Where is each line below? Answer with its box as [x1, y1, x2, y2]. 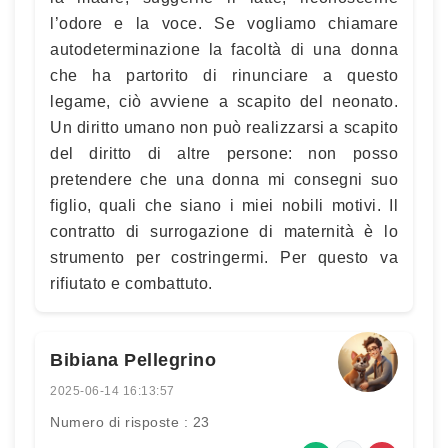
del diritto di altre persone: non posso [50, 145, 398, 162]
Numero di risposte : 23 [50, 414, 210, 430]
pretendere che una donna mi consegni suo [50, 171, 398, 188]
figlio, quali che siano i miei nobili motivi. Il [50, 197, 398, 214]
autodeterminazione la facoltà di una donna [50, 41, 398, 58]
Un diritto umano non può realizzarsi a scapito [50, 119, 398, 136]
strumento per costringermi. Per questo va [50, 249, 398, 266]
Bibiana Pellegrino [50, 350, 216, 370]
